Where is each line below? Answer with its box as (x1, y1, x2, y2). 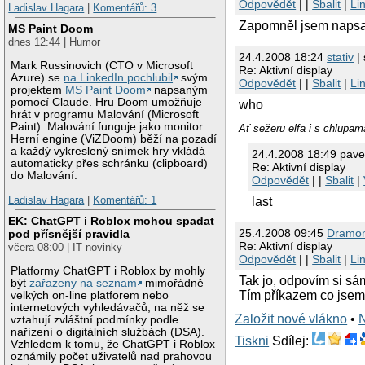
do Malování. (11, 169, 78, 182)
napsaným (151, 84, 209, 97)
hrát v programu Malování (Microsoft (11, 108, 200, 121)
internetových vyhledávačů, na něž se (11, 301, 205, 314)
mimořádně (142, 277, 204, 290)
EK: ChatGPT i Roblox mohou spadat (8, 214, 215, 228)
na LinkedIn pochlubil (64, 72, 174, 85)
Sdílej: (272, 333, 313, 348)
